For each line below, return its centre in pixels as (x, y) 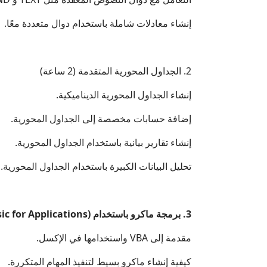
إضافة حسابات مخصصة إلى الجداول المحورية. (101, 118)
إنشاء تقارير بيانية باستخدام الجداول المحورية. (103, 142)
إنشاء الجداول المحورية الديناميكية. (124, 94)
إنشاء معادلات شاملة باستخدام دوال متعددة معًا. (98, 23)
